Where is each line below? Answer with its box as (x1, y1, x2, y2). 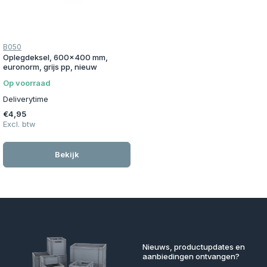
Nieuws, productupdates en (142, 242, 245, 252)
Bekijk (54, 149, 79, 159)
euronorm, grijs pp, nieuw (3, 61, 97, 72)
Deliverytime (3, 94, 48, 104)
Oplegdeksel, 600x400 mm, (3, 52, 108, 62)
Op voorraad (3, 77, 51, 88)
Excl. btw (3, 119, 36, 129)
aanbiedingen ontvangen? (142, 252, 240, 261)
